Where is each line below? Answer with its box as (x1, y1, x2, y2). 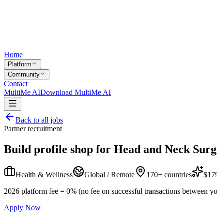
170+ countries (146, 170, 192, 179)
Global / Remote (84, 170, 135, 179)
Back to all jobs (15, 116, 63, 124)
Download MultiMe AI (40, 88, 111, 96)
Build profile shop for (4, 142, 111, 155)
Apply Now (4, 203, 41, 212)
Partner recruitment (4, 124, 62, 133)
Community (8, 71, 40, 78)
